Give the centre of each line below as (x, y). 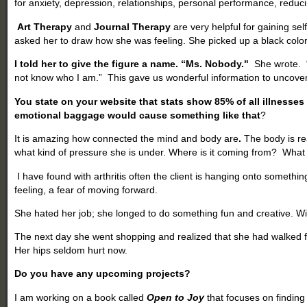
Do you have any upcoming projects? (103, 273)
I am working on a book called (81, 297)
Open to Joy (176, 297)
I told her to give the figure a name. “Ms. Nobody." (132, 63)
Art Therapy (45, 26)
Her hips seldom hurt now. (71, 250)
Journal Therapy (133, 26)
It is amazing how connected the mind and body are (127, 138)
